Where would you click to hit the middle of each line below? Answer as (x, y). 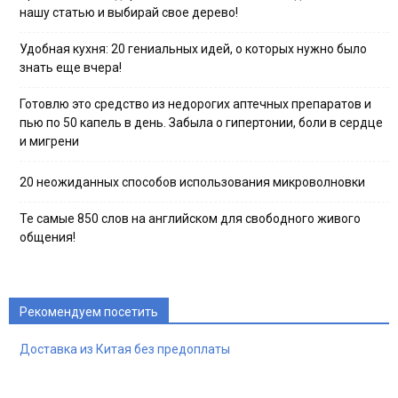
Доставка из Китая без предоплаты (125, 349)
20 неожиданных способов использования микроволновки (192, 182)
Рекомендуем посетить (89, 311)
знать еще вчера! (71, 67)
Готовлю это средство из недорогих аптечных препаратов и (195, 103)
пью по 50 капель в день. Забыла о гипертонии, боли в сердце (201, 122)
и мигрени (49, 141)
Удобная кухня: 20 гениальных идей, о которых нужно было (193, 48)
